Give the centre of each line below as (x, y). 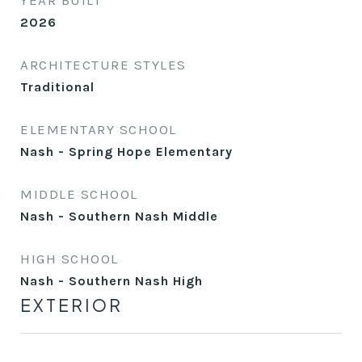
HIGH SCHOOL (69, 259)
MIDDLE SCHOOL (79, 194)
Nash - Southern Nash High (112, 281)
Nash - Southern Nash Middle (119, 216)
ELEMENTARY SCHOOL (99, 129)
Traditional (57, 87)
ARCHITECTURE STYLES (103, 65)
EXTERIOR (72, 305)
